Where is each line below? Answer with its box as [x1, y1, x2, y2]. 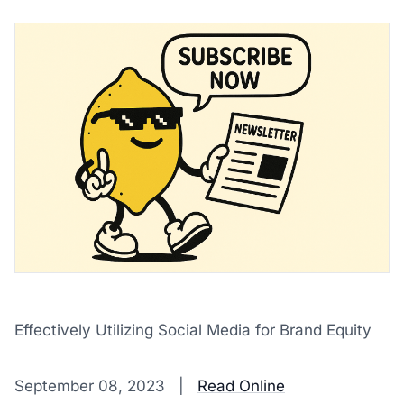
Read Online [197, 377, 285, 395]
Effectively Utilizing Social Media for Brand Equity [14, 321, 372, 339]
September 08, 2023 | [14, 377, 197, 395]
